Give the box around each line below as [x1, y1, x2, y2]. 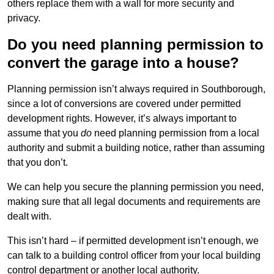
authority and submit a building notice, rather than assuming [7, 143, 265, 154]
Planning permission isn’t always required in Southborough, [7, 84, 265, 95]
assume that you [7, 128, 81, 139]
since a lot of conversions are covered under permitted [7, 98, 241, 109]
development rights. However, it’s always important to [7, 113, 237, 124]
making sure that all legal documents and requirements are [7, 196, 261, 207]
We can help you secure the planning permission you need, [7, 182, 264, 193]
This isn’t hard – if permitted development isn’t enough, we [7, 235, 259, 246]
